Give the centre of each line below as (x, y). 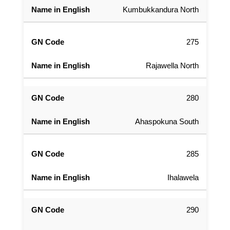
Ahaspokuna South (167, 122)
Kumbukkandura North (161, 10)
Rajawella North (172, 66)
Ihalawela (183, 178)
